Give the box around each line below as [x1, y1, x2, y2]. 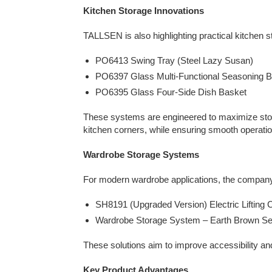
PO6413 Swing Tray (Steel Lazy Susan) [95, 55, 253, 66]
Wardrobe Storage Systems [83, 149, 199, 160]
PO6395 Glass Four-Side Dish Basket [95, 87, 246, 97]
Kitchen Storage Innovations [83, 5, 204, 16]
